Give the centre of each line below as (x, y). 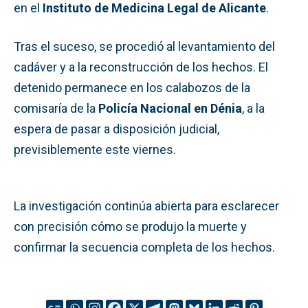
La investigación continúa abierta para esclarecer (146, 206)
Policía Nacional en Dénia (170, 108)
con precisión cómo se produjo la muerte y (130, 226)
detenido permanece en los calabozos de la (132, 87)
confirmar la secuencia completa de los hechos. (144, 247)
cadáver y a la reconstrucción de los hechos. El (141, 67)
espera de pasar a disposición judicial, (117, 129)
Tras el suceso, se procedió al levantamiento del (144, 46)
